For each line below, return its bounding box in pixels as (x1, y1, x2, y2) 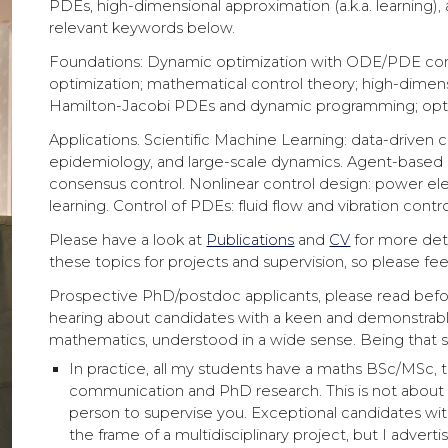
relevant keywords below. (49, 19, 236, 37)
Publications (206, 231, 295, 249)
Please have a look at (49, 231, 207, 249)
